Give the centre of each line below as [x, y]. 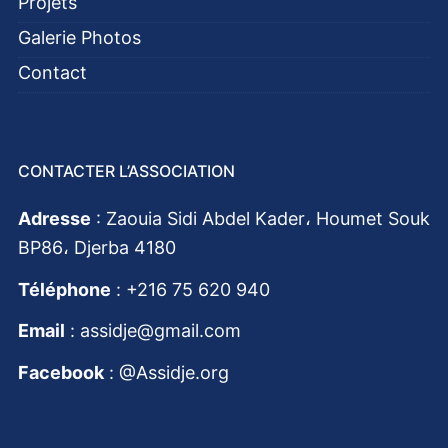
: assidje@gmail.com [153, 331]
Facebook [61, 372]
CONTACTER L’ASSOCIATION [126, 171]
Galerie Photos [79, 38]
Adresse [54, 219]
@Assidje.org [174, 372]
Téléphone [64, 289]
